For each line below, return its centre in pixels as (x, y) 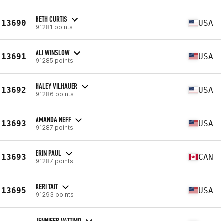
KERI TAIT (47, 186)
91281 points (54, 27)
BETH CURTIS (51, 19)
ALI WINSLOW (53, 52)
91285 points (54, 60)
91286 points (55, 94)
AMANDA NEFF (53, 119)
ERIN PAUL (48, 153)
